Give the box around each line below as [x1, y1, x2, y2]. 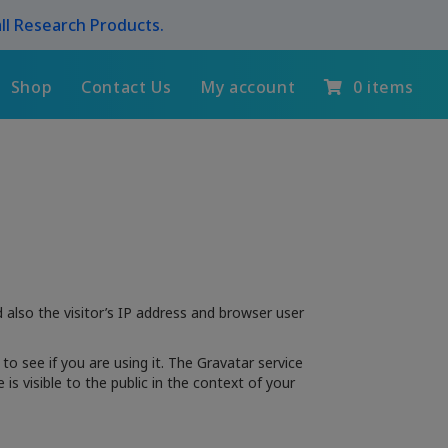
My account [200, 76, 296, 98]
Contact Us [81, 76, 172, 98]
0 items [352, 76, 414, 98]
